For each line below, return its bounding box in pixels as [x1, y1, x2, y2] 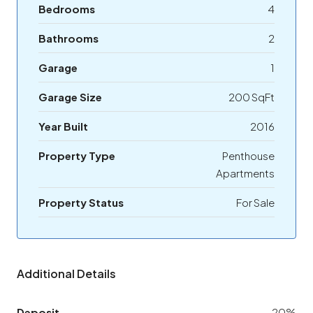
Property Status [38, 196, 124, 210]
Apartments [216, 166, 275, 180]
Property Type [38, 149, 115, 163]
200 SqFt [228, 90, 275, 104]
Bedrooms [38, 2, 95, 16]
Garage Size [38, 90, 102, 104]
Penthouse [222, 149, 275, 163]
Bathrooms [38, 31, 99, 45]
